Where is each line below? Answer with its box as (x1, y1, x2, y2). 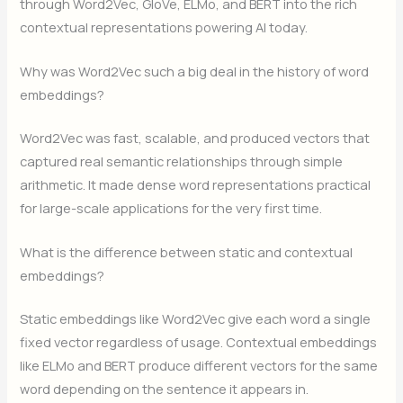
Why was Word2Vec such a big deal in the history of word (20, 61, 370, 80)
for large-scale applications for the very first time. (20, 198, 323, 217)
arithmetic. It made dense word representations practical (20, 175, 372, 193)
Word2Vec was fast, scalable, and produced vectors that (20, 128, 371, 147)
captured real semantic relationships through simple (20, 151, 344, 170)
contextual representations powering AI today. (20, 17, 309, 36)
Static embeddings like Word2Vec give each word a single (20, 309, 372, 328)
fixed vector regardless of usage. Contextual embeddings (20, 333, 378, 352)
